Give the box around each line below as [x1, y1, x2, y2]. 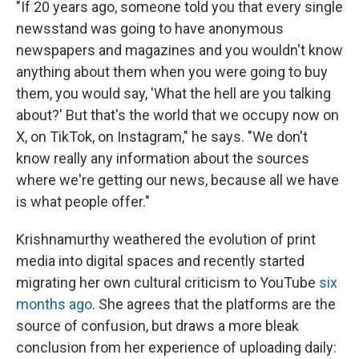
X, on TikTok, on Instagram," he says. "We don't [16, 127, 308, 145]
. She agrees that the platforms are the [92, 295, 336, 313]
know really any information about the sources [16, 149, 309, 167]
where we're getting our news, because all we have [16, 171, 339, 188]
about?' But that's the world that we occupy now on [16, 106, 339, 123]
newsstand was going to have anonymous [16, 19, 284, 37]
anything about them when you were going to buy [16, 63, 328, 80]
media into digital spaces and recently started [16, 252, 305, 269]
